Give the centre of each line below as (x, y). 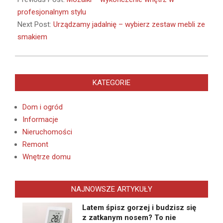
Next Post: (35, 25)
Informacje (40, 120)
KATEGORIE (111, 83)
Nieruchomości (47, 132)
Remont (35, 145)
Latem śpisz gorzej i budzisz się (139, 208)
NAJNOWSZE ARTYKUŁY (111, 189)
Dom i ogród (43, 107)
